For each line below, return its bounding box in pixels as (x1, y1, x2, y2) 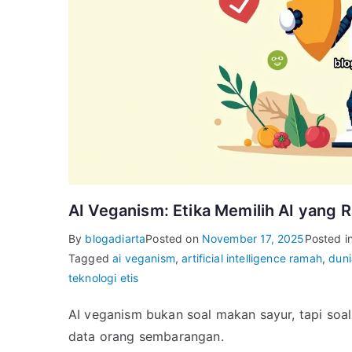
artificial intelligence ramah (181, 251, 322, 266)
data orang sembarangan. (68, 328, 224, 345)
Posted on (145, 232, 202, 246)
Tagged (68, 251, 113, 266)
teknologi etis (68, 271, 139, 285)
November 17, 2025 (201, 232, 305, 246)
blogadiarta (85, 232, 146, 246)
